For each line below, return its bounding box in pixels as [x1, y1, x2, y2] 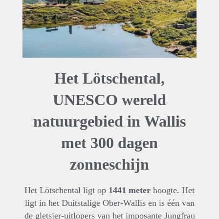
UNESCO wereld [53, 90, 166, 109]
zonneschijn [70, 155, 149, 173]
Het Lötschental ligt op [24, 185, 109, 195]
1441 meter [109, 185, 151, 195]
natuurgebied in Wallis [33, 112, 186, 130]
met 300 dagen [61, 133, 158, 152]
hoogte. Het [151, 185, 195, 195]
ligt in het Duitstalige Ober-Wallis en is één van [24, 197, 195, 208]
